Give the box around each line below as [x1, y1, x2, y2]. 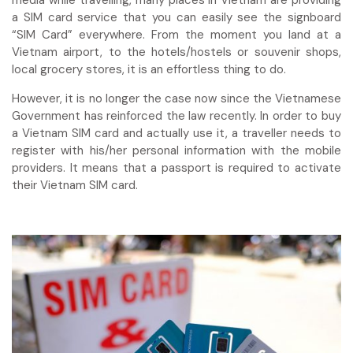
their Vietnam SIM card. [12, 177, 138, 193]
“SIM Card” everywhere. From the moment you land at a [12, 27, 341, 43]
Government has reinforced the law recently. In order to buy [12, 108, 341, 124]
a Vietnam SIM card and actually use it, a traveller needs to [12, 125, 341, 141]
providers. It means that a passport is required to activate [12, 160, 341, 176]
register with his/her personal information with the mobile [12, 143, 341, 158]
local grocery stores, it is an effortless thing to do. [12, 61, 286, 77]
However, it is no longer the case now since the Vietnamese [12, 91, 341, 106]
